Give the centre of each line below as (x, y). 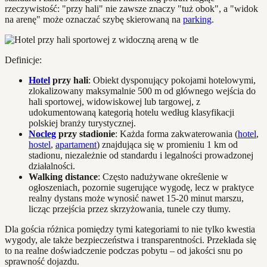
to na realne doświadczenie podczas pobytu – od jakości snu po (124, 251)
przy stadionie (86, 134)
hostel (40, 145)
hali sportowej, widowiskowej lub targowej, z (114, 102)
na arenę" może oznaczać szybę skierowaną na (94, 20)
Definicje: (23, 60)
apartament (76, 145)
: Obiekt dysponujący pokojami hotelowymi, (172, 80)
